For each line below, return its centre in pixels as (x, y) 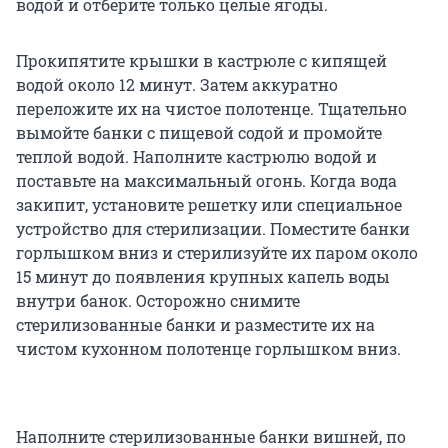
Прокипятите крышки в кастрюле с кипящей (201, 61)
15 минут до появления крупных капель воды (203, 277)
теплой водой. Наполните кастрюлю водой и (196, 157)
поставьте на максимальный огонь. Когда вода (206, 181)
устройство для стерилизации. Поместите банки (213, 229)
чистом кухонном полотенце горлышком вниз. (208, 349)
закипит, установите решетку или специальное (209, 205)
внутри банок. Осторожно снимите (158, 301)
